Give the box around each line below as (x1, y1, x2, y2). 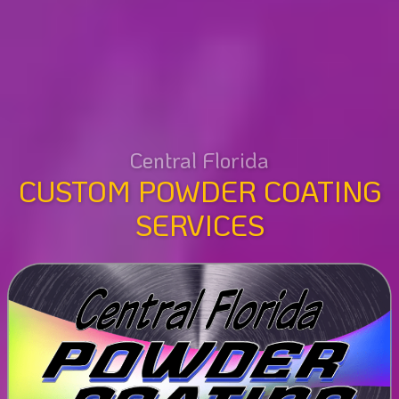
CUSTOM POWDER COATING (18, 172, 381, 210)
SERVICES (134, 206, 265, 244)
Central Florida (130, 146, 269, 175)
